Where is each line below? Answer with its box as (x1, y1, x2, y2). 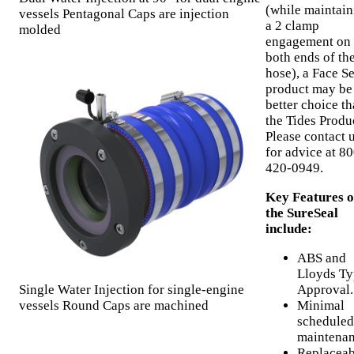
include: (265, 221, 312, 237)
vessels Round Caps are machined (19, 297, 209, 313)
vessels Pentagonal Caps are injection (19, 6, 229, 22)
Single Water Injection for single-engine (19, 281, 244, 297)
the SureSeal (265, 205, 338, 221)
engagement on (265, 34, 351, 50)
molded (19, 22, 61, 38)
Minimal (297, 298, 345, 314)
